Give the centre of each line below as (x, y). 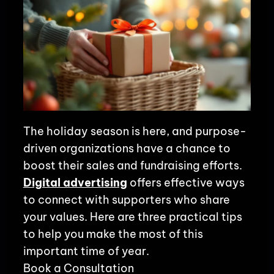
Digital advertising (75, 182)
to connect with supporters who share (126, 199)
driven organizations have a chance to (127, 148)
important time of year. (86, 251)
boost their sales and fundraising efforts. (132, 165)
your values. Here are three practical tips (132, 217)
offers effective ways (186, 182)
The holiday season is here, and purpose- (135, 131)
